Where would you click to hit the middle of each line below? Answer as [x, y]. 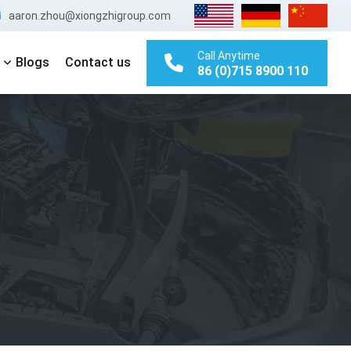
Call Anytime [229, 55]
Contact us [98, 62]
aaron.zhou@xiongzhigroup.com [90, 16]
